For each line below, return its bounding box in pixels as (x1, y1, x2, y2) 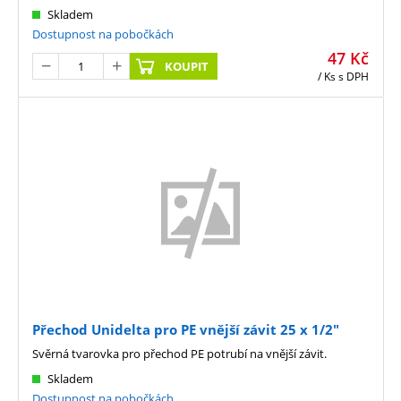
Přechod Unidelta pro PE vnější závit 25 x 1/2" (32, 320, 339, 339)
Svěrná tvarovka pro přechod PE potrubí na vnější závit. (32, 346, 327, 363)
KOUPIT (165, 57, 209, 74)
